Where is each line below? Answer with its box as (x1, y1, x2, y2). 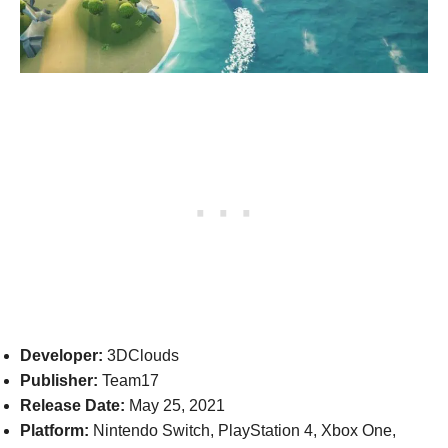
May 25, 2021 (125, 396, 225, 414)
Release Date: (20, 396, 125, 414)
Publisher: (20, 371, 98, 389)
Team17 (98, 371, 159, 389)
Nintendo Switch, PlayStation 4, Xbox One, (89, 421, 396, 439)
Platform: (20, 421, 89, 439)
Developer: (20, 346, 103, 364)
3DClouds (103, 346, 179, 364)
